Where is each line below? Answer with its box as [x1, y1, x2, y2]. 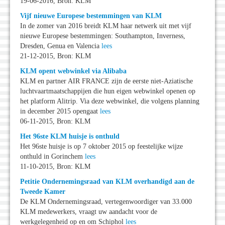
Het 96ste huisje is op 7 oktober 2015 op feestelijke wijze [20, 143, 183, 151]
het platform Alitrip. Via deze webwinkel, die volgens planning [20, 97, 199, 105]
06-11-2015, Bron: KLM [20, 118, 90, 126]
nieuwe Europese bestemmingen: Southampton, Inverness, [20, 32, 185, 40]
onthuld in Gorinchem [20, 153, 85, 161]
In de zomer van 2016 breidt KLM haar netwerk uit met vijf [20, 22, 191, 30]
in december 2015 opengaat [20, 107, 100, 116]
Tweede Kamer [20, 188, 65, 196]
